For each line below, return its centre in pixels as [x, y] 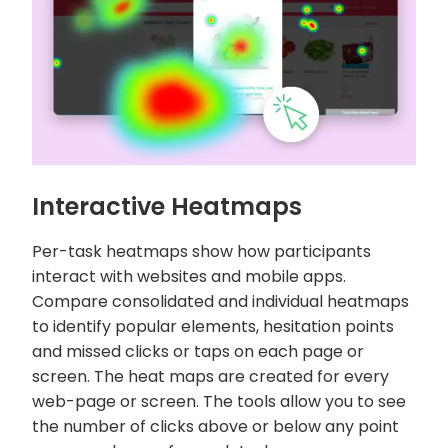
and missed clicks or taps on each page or [198, 351]
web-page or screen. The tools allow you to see [219, 401]
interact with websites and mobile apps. [189, 276]
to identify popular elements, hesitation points [213, 326]
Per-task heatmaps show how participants [201, 251]
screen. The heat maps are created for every [210, 376]
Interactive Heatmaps [167, 206]
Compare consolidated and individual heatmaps [220, 301]
